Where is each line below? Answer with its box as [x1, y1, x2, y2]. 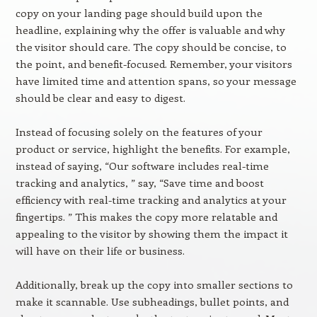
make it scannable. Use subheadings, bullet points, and [15, 294, 289, 309]
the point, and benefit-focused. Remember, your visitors [15, 57, 292, 71]
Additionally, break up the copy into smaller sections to [15, 277, 293, 292]
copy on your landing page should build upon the [15, 6, 263, 20]
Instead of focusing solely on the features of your [15, 125, 263, 139]
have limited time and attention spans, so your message [15, 74, 296, 88]
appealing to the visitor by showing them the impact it [15, 226, 288, 241]
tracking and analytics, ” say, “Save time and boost [15, 175, 264, 190]
